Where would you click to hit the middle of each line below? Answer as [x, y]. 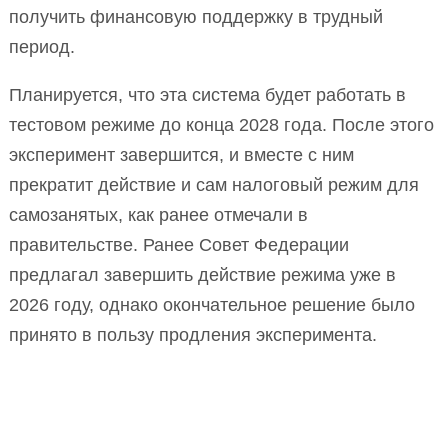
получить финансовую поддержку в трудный [196, 16]
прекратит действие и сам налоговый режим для [214, 184]
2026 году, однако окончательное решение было [212, 304]
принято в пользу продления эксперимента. [193, 334]
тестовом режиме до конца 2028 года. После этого [221, 124]
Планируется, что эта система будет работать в [207, 94]
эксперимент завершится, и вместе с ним [181, 154]
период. [42, 46]
